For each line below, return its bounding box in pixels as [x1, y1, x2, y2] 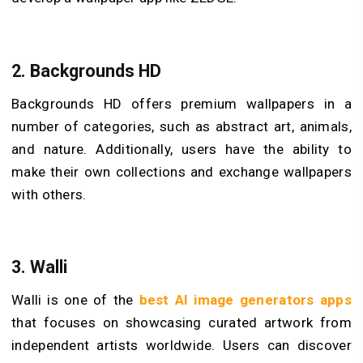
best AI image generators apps [139, 292, 352, 309]
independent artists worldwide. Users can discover [11, 337, 352, 354]
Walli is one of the [11, 292, 139, 309]
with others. [11, 186, 87, 203]
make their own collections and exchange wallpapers [11, 163, 352, 180]
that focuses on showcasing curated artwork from [11, 314, 352, 331]
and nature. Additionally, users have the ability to [11, 140, 352, 157]
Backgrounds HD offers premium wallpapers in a [11, 95, 352, 112]
